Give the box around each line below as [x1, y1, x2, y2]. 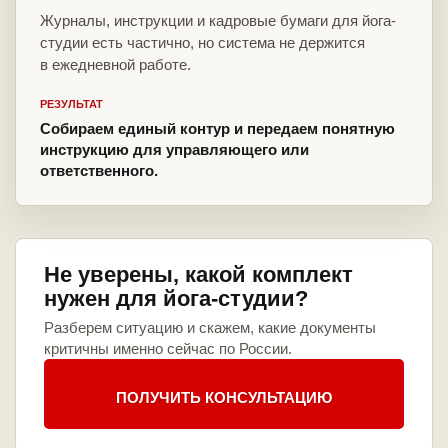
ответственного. [40, 162, 158, 180]
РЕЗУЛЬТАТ [40, 98, 103, 111]
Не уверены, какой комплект [44, 262, 353, 288]
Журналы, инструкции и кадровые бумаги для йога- [40, 12, 396, 30]
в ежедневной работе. [40, 56, 191, 74]
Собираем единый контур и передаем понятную [40, 120, 395, 138]
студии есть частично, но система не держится [40, 34, 365, 52]
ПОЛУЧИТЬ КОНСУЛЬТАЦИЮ [116, 388, 332, 406]
